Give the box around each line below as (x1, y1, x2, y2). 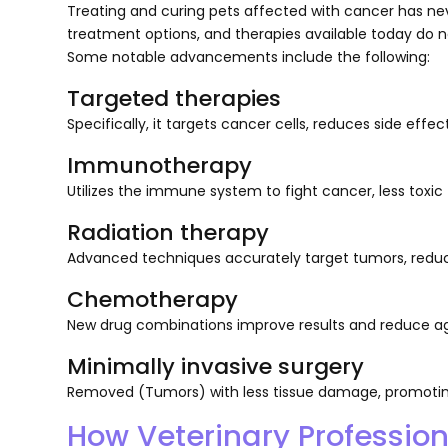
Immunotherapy (67, 149, 253, 181)
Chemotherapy (67, 283, 239, 315)
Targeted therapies (67, 82, 282, 114)
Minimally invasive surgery (67, 350, 365, 382)
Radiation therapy (67, 216, 270, 248)
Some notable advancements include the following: (67, 46, 431, 67)
